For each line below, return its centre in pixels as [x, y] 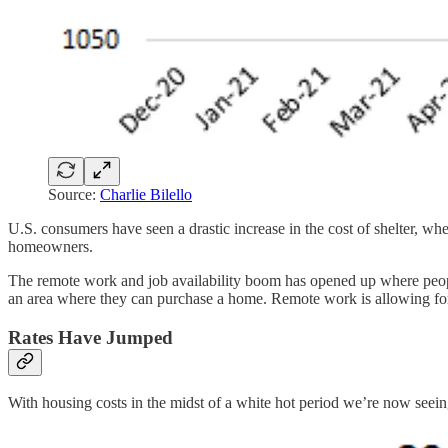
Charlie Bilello [146, 194]
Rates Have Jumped [90, 337]
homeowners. [50, 246]
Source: [74, 194]
